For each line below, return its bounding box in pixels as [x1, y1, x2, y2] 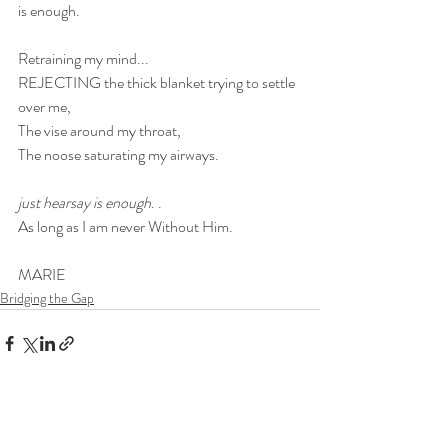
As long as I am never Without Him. [18, 215, 233, 238]
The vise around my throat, [18, 119, 184, 142]
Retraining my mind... [18, 47, 149, 70]
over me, [18, 95, 74, 118]
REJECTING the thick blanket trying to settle [18, 71, 298, 94]
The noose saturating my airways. [18, 143, 219, 166]
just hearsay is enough [18, 191, 151, 214]
